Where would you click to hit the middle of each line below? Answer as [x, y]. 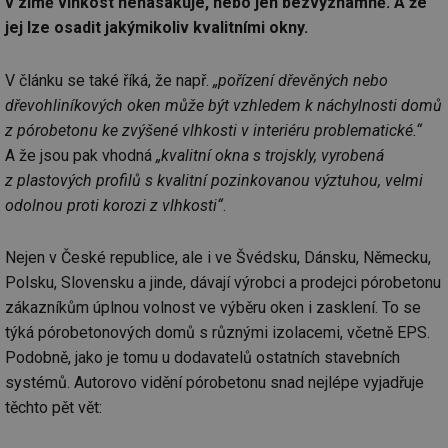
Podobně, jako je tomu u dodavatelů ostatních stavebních [202, 357]
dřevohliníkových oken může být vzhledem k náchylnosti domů [223, 105]
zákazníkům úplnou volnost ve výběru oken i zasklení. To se [213, 307]
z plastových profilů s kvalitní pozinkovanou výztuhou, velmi [214, 180]
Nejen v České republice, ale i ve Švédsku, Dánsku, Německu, [218, 257]
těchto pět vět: [53, 407]
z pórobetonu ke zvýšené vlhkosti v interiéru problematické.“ [213, 130]
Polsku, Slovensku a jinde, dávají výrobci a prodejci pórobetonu [223, 282]
